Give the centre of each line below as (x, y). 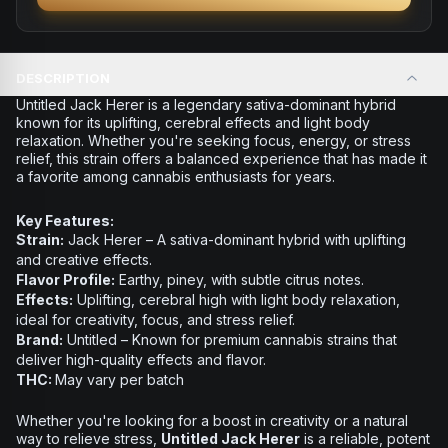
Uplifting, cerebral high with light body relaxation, (236, 299)
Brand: (39, 339)
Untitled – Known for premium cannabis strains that (230, 339)
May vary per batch (119, 379)
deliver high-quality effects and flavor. (141, 359)
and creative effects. (84, 259)
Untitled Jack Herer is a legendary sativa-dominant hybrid (206, 104)
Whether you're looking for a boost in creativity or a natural (212, 420)
